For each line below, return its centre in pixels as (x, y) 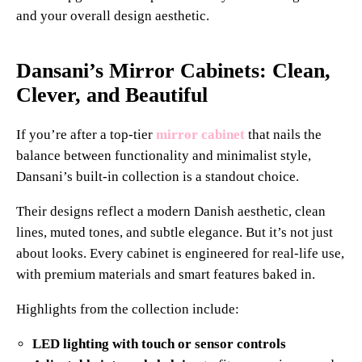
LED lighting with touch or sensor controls (160, 344)
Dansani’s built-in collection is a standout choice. (158, 177)
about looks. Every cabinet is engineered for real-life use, (180, 253)
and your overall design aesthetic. (113, 15)
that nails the (283, 135)
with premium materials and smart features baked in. (166, 274)
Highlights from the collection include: (128, 309)
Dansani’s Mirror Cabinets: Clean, (173, 70)
